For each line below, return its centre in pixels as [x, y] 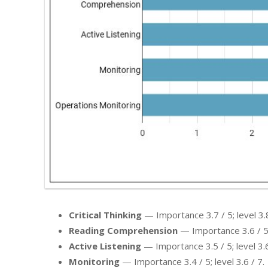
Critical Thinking [105, 214]
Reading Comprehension [123, 230]
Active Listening [105, 246]
